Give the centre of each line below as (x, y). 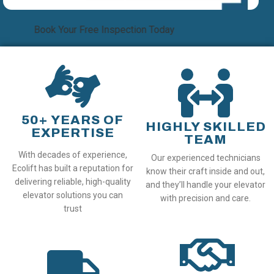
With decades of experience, (72, 155)
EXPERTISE (72, 133)
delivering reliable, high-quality (72, 182)
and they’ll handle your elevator (206, 185)
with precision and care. (206, 198)
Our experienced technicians (206, 158)
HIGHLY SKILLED (206, 127)
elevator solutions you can (72, 195)
